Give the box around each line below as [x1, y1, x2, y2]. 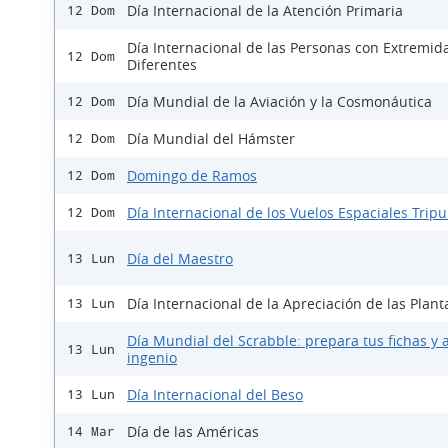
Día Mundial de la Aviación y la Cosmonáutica [127, 92, 432, 112]
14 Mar [67, 424, 115, 440]
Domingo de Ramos [127, 166, 257, 186]
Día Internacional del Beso [127, 385, 303, 405]
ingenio [127, 348, 177, 368]
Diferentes [127, 55, 197, 75]
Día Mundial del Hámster [127, 129, 295, 149]
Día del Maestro [127, 248, 233, 268]
